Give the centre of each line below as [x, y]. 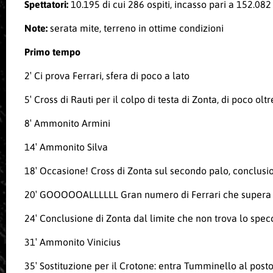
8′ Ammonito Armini [67, 123]
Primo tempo [52, 52]
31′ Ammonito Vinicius [73, 242]
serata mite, [76, 28]
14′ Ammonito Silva [66, 147]
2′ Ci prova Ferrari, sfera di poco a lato [107, 76]
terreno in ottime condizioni [164, 28]
